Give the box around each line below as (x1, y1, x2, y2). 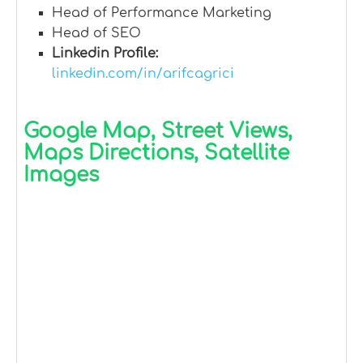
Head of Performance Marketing (52, 6, 271, 21)
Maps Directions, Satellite (23, 142, 289, 165)
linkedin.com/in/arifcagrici (52, 66, 234, 82)
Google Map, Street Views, (23, 120, 293, 143)
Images (23, 164, 99, 187)
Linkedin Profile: (52, 46, 158, 62)
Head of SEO (52, 26, 141, 41)
